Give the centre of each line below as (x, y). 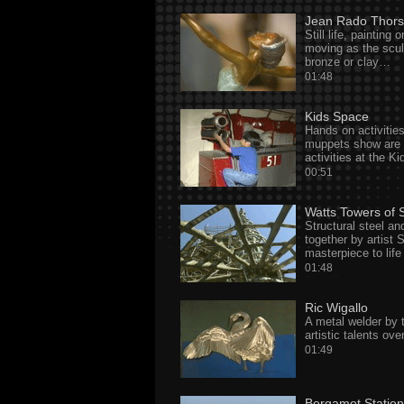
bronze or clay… (348, 62)
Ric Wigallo (336, 308)
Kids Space (337, 116)
